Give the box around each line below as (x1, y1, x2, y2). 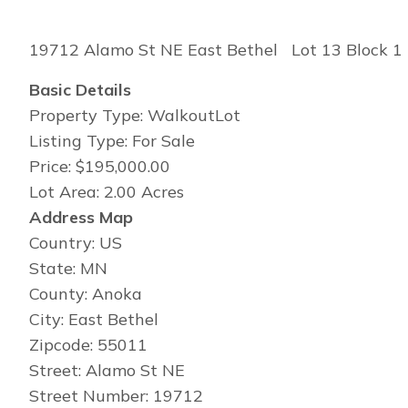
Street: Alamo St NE (29, 360, 185, 381)
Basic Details (29, 79, 131, 100)
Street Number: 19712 (29, 385, 203, 406)
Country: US (29, 232, 122, 253)
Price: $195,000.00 (29, 156, 170, 177)
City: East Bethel (29, 309, 158, 330)
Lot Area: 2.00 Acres (29, 181, 184, 202)
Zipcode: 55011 (29, 334, 148, 355)
